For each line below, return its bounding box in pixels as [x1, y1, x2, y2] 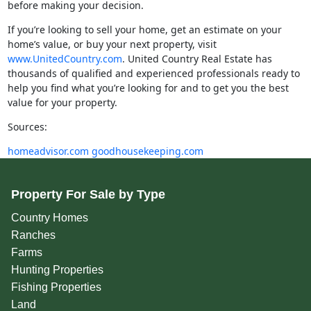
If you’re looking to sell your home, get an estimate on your [7, 23, 282, 37]
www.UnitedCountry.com [7, 52, 122, 66]
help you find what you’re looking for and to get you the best [7, 81, 289, 95]
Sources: [7, 120, 47, 134]
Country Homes [10, 212, 88, 224]
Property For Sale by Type [10, 187, 165, 202]
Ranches [10, 229, 56, 242]
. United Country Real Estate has [121, 52, 272, 66]
